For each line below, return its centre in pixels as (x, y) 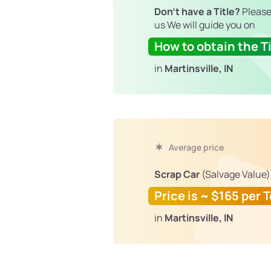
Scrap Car (177, 175)
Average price (195, 148)
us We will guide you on (205, 25)
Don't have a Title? (197, 12)
